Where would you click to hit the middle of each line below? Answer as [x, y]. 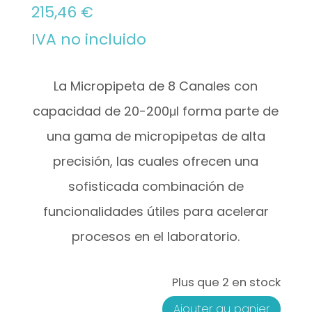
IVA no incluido [88, 40]
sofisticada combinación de [156, 187]
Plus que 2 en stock [227, 283]
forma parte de [229, 111]
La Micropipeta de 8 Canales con [156, 86]
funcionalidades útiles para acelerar [156, 212]
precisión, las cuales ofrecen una [156, 162]
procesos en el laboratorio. [156, 237]
